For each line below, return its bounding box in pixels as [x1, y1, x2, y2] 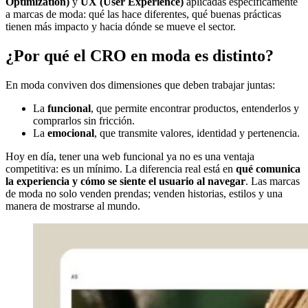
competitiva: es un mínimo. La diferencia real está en [5, 163, 236, 175]
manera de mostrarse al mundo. [5, 200, 140, 212]
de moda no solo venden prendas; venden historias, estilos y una [5, 188, 283, 200]
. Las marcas [245, 175, 300, 188]
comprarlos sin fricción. [33, 115, 135, 127]
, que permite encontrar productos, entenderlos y [91, 102, 299, 115]
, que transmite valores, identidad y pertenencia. [94, 127, 300, 140]
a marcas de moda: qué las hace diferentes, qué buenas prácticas [5, 8, 281, 21]
